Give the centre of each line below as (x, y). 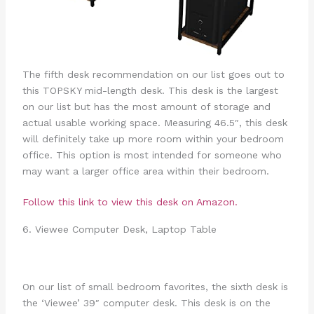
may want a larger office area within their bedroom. (145, 171)
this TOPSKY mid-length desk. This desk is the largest (150, 91)
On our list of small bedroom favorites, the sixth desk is (155, 286)
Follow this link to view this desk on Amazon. (131, 202)
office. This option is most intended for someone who (152, 155)
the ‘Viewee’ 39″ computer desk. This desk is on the (146, 302)
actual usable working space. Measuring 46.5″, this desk (155, 123)
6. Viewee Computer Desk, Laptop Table (119, 229)
